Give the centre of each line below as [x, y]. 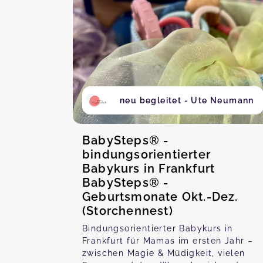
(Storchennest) [128, 211]
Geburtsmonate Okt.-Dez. [160, 197]
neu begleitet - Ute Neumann [187, 100]
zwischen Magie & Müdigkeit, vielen [164, 253]
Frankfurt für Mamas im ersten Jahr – [168, 241]
